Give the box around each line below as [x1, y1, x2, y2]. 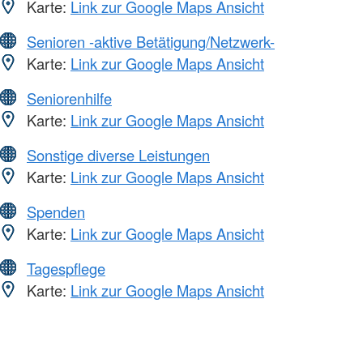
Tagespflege [27, 257, 105, 279]
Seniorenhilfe [27, 87, 112, 109]
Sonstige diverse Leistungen [27, 143, 210, 165]
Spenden [27, 200, 85, 222]
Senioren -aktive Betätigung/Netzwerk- [27, 30, 275, 52]
